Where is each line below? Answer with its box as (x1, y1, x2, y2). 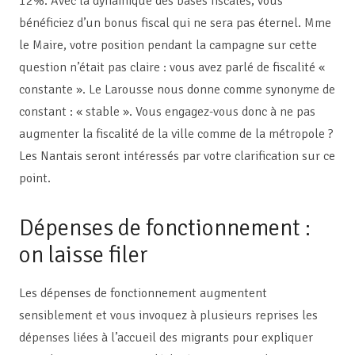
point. (19, 170, 51, 187)
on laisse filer (19, 241, 148, 269)
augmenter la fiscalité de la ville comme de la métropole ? (19, 126, 334, 143)
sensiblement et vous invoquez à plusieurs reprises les (19, 307, 318, 324)
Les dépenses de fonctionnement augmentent (19, 285, 267, 302)
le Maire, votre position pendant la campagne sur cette (19, 37, 317, 54)
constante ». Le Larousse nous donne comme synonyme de (19, 82, 335, 98)
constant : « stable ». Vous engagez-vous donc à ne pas (19, 104, 315, 120)
